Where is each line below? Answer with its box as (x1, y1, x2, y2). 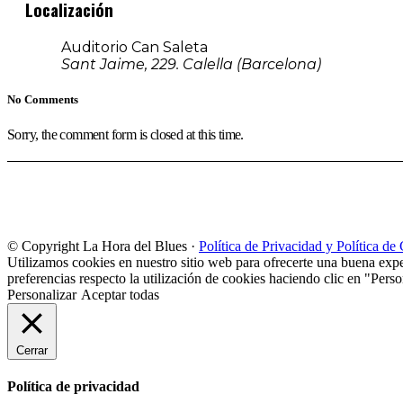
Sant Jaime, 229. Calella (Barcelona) (61, 55, 321, 73)
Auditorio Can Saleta (61, 38, 208, 56)
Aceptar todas (81, 286, 159, 302)
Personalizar (7, 286, 76, 302)
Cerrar (16, 343, 48, 357)
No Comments (7, 92, 78, 106)
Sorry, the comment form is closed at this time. (7, 126, 244, 142)
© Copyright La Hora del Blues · (7, 237, 199, 254)
